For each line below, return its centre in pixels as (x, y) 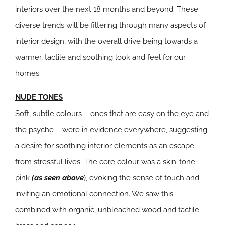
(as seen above (58, 178)
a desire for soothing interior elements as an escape (105, 146)
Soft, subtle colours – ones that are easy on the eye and (112, 114)
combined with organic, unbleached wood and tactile (107, 210)
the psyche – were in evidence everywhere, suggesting (111, 130)
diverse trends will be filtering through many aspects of (110, 25)
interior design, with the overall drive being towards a (106, 41)
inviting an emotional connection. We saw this (94, 194)
